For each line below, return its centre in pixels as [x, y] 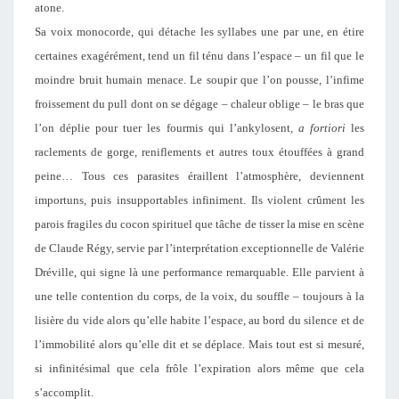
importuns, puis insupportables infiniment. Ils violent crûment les [199, 200]
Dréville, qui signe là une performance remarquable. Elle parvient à [199, 272]
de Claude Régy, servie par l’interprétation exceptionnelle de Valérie [199, 248]
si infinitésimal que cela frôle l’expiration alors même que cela [199, 368]
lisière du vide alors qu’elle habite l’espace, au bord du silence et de [199, 320]
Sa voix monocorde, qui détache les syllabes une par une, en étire [199, 32]
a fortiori [322, 128]
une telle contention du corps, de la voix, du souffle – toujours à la [199, 296]
